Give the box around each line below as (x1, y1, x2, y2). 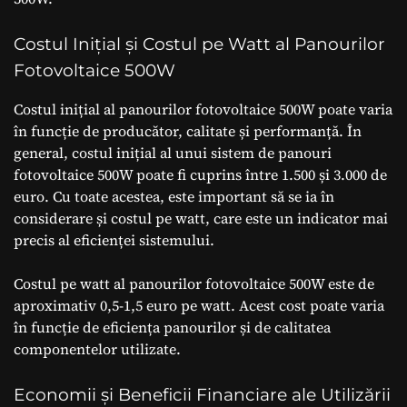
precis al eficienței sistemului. (14, 229, 214, 250)
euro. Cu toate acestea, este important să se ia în (14, 185, 334, 206)
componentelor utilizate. (14, 338, 181, 359)
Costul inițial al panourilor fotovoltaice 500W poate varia (14, 98, 392, 119)
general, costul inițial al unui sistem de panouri (14, 142, 332, 163)
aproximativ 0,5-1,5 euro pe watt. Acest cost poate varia (14, 294, 384, 315)
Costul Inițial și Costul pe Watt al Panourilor (14, 33, 385, 55)
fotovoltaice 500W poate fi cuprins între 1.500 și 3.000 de (14, 164, 387, 184)
